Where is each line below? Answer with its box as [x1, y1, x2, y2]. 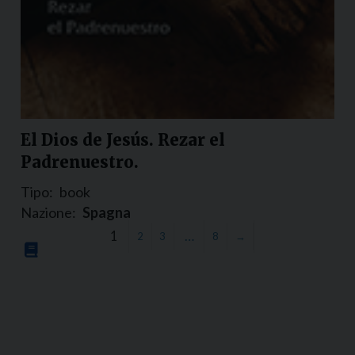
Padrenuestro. [21, 152, 139, 173]
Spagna [82, 204, 131, 222]
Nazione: [21, 204, 76, 222]
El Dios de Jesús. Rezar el [21, 130, 225, 151]
